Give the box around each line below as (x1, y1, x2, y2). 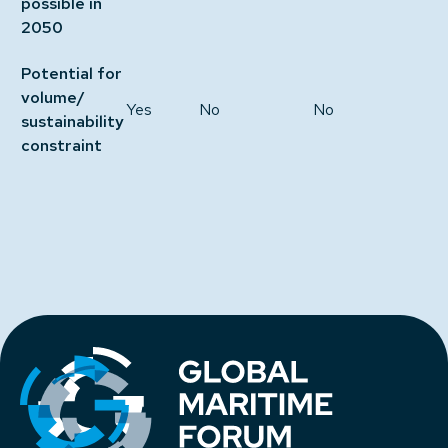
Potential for (21, 63, 122, 84)
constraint (21, 135, 102, 156)
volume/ (21, 87, 85, 108)
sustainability (21, 111, 124, 132)
